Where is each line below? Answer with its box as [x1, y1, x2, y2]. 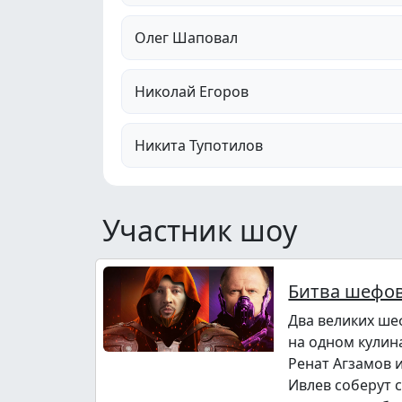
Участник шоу [102, 210, 297, 249]
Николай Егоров [135, 81, 249, 101]
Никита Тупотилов [135, 135, 263, 155]
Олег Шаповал [135, 27, 238, 48]
